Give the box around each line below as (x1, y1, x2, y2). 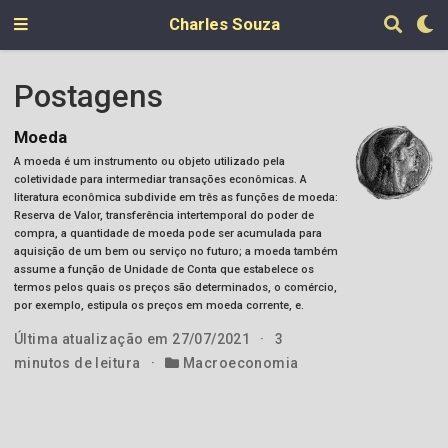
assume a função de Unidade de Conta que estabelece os (13, 263, 314, 277)
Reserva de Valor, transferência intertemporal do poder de (13, 209, 314, 223)
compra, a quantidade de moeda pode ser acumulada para (13, 227, 322, 241)
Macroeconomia (183, 355, 299, 372)
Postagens (13, 77, 163, 115)
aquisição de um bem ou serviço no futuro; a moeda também (13, 245, 338, 259)
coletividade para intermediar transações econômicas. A (13, 173, 307, 187)
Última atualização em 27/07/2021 (13, 331, 254, 348)
